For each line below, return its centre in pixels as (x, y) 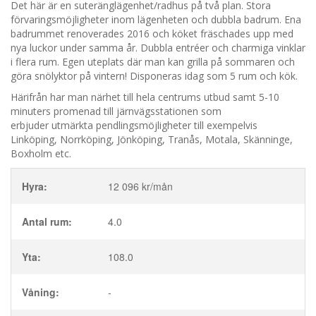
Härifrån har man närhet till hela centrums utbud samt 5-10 (145, 97)
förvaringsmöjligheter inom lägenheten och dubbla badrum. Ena (156, 19)
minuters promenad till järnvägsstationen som (116, 111)
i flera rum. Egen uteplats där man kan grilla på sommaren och (153, 62)
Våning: (41, 292)
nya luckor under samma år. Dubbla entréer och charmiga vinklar (158, 48)
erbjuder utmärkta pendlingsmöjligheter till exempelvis (134, 125)
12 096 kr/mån (140, 186)
